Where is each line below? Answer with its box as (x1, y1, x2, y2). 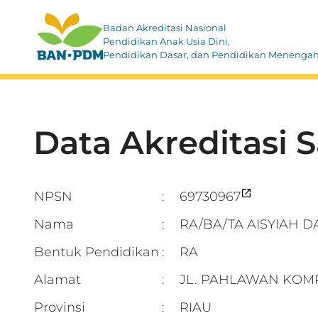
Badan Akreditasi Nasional (103, 21, 226, 33)
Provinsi (34, 300, 85, 315)
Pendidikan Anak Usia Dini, (103, 35, 230, 47)
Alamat (34, 272, 81, 287)
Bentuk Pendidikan (34, 244, 159, 260)
